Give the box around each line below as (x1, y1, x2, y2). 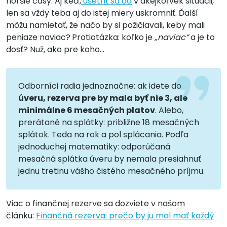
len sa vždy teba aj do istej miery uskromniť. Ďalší (6, 7, 198, 19)
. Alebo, (155, 104, 183, 116)
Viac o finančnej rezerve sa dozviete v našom (6, 197, 185, 209)
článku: (6, 209, 36, 221)
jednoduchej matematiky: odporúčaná (18, 140, 170, 153)
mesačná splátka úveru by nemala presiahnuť (18, 153, 201, 165)
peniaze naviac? (6, 31, 70, 43)
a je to (188, 31, 215, 43)
